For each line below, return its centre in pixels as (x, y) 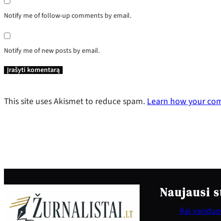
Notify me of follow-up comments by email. (68, 16)
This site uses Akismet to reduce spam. (75, 101)
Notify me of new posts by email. (52, 51)
